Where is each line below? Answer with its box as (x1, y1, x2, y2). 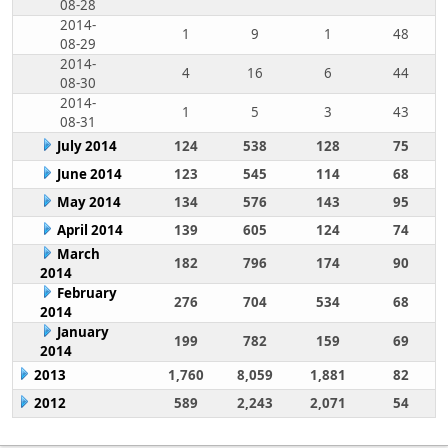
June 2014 (56, 165, 122, 183)
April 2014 (56, 221, 123, 239)
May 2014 (56, 193, 121, 211)
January (56, 323, 109, 341)
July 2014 (56, 137, 117, 155)
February (56, 284, 117, 302)
